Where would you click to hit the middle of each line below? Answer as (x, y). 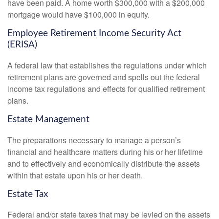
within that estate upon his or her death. (75, 175)
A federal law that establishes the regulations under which (107, 65)
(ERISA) (22, 45)
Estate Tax (28, 194)
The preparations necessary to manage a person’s (94, 140)
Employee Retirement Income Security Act (94, 34)
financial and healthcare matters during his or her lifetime (105, 152)
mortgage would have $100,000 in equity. (78, 15)
